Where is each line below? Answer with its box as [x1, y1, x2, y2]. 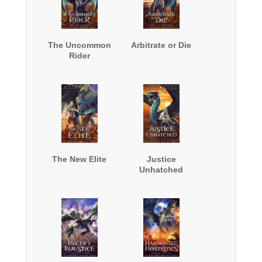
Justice [146, 154, 176, 164]
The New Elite [52, 154, 107, 164]
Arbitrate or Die [131, 40, 192, 50]
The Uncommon [47, 40, 111, 50]
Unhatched [139, 165, 184, 175]
